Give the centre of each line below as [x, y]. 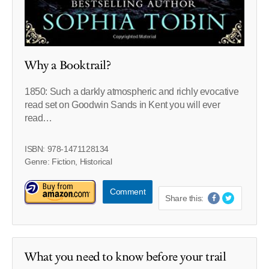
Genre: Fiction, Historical [68, 162]
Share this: [184, 198]
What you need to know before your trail [125, 257]
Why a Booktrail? [68, 66]
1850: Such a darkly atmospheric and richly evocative [132, 92]
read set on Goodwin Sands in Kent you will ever [122, 105]
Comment [128, 192]
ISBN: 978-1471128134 [67, 149]
